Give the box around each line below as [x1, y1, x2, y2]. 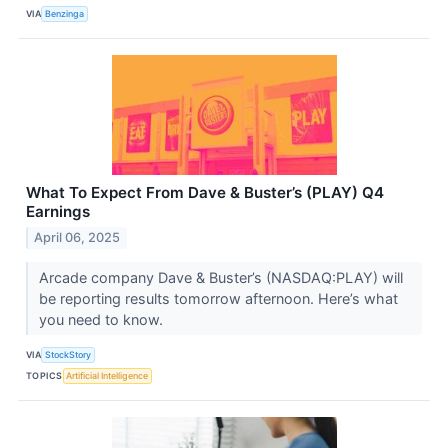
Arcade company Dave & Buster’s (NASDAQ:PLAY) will [38, 268, 403, 286]
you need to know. [38, 310, 167, 328]
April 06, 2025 [34, 229, 121, 245]
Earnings [26, 201, 90, 221]
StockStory [45, 349, 92, 361]
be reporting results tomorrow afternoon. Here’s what [38, 289, 398, 307]
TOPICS [26, 370, 63, 382]
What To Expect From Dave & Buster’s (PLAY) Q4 [26, 182, 384, 202]
